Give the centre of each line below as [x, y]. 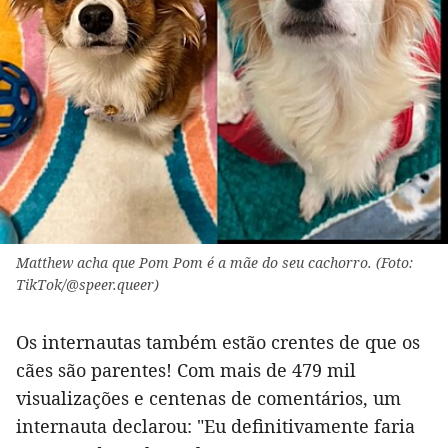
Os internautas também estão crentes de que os [218, 341]
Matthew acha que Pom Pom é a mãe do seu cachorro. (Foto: [214, 262]
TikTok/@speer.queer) [87, 284]
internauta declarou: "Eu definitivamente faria [215, 425]
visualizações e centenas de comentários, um [208, 397]
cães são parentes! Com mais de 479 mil [186, 369]
